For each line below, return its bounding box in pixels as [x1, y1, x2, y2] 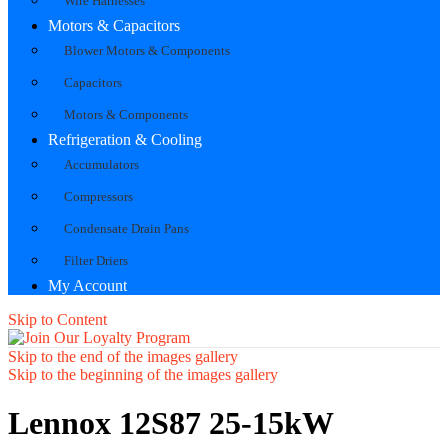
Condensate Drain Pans [64, 220, 189, 236]
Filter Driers [64, 252, 128, 268]
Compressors [64, 188, 133, 204]
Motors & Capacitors [48, 16, 180, 34]
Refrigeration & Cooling [48, 130, 202, 148]
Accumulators [64, 156, 139, 172]
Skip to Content [8, 310, 107, 328]
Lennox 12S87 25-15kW [8, 405, 333, 442]
